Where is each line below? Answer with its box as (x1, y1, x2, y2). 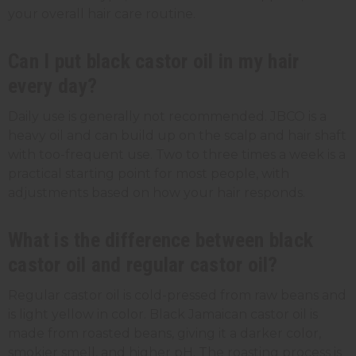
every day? (8, 73, 98, 98)
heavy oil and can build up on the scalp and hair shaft (8, 127, 346, 143)
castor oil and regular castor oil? (8, 252, 278, 277)
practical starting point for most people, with (8, 165, 289, 181)
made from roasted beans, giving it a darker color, (8, 325, 321, 341)
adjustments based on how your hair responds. (8, 184, 305, 200)
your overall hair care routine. (8, 6, 195, 21)
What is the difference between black (8, 227, 313, 252)
